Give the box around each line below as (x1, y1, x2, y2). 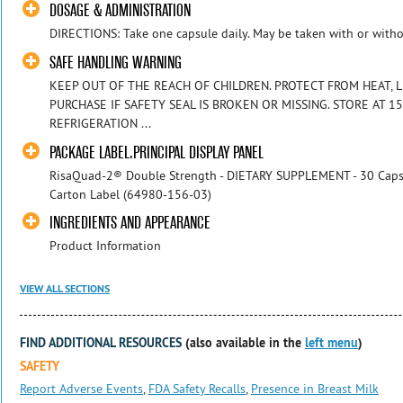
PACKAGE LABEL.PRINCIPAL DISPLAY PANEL (49, 141, 264, 163)
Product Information (49, 237, 162, 255)
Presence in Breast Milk (251, 381, 379, 398)
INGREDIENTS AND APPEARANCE (49, 212, 211, 234)
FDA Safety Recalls (148, 381, 246, 398)
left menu (305, 335, 358, 352)
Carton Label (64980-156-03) (49, 185, 212, 202)
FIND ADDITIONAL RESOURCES (20, 335, 182, 352)
